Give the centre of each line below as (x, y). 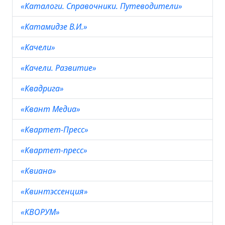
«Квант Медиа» (51, 109)
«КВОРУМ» (41, 212)
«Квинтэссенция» (55, 191)
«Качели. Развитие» (60, 68)
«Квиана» (39, 171)
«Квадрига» (43, 88)
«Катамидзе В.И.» (55, 27)
